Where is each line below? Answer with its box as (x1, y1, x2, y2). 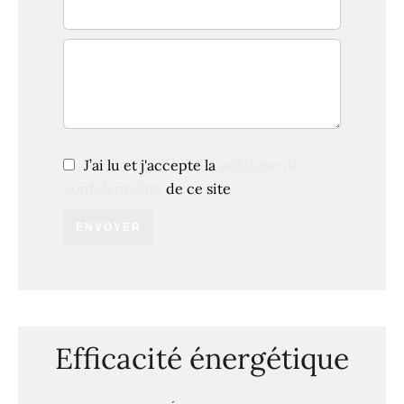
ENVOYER (75, 221, 142, 234)
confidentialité (63, 179, 162, 197)
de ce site (162, 179, 231, 197)
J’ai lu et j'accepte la (84, 156, 219, 174)
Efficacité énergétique (55, 340, 349, 377)
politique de (219, 156, 300, 174)
